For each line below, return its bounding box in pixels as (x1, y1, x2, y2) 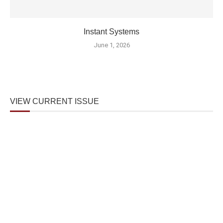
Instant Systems (84, 27, 139, 36)
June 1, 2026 (93, 41, 130, 49)
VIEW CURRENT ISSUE (10, 97, 99, 106)
